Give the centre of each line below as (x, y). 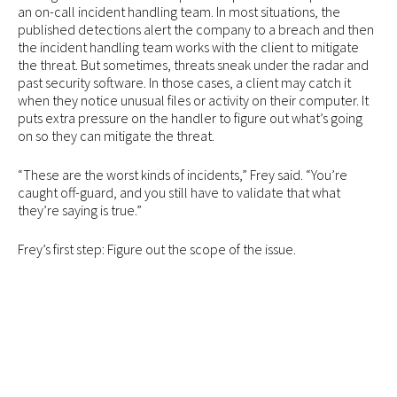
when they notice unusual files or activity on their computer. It (193, 100)
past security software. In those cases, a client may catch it (184, 82)
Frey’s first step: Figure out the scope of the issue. (157, 249)
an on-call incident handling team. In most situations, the (179, 11)
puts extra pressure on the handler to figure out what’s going (190, 117)
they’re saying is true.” (80, 210)
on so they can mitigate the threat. (116, 135)
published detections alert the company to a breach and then (196, 29)
